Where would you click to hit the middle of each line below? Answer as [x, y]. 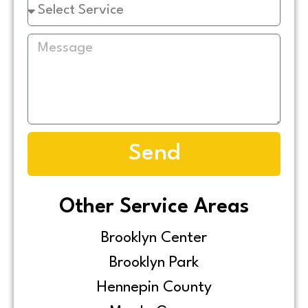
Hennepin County [154, 287]
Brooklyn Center [154, 238]
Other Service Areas [154, 207]
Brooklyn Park [154, 262]
